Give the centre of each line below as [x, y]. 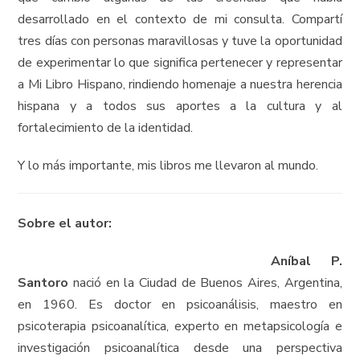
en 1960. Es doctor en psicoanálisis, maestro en [180, 305]
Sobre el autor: [65, 223]
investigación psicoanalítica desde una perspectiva [180, 348]
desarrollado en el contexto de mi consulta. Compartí [180, 19]
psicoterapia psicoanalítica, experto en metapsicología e [180, 326]
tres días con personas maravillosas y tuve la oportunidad [180, 41]
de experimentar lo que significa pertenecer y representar [180, 63]
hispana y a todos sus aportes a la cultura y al [180, 106]
